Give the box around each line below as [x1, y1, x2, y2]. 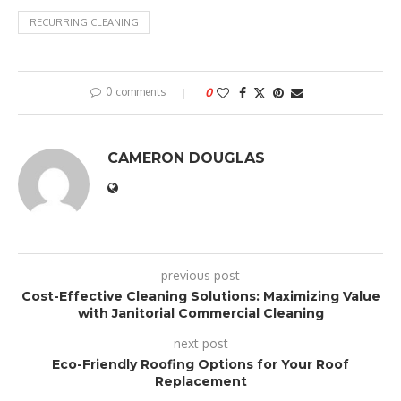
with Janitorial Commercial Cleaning [77, 305, 324, 321]
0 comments [106, 85, 166, 98]
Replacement [154, 373, 247, 389]
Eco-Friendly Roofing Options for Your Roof [52, 356, 349, 372]
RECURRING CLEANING [30, 16, 139, 29]
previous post [161, 268, 240, 283]
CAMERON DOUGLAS [107, 149, 265, 166]
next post [173, 336, 228, 351]
